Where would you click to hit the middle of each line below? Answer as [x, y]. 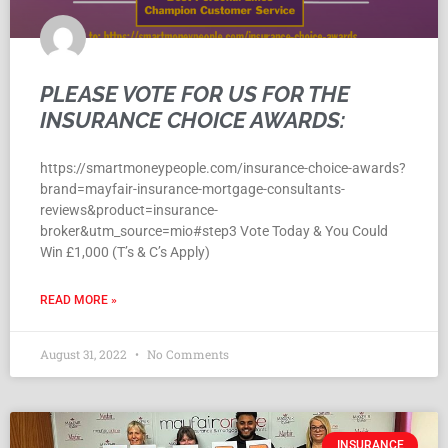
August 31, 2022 [85, 354]
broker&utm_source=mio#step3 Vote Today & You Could [214, 231]
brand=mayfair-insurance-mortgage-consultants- [192, 189]
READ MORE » [78, 300]
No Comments [186, 354]
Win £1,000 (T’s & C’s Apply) [125, 252]
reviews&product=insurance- [129, 210]
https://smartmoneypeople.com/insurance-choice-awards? [223, 168]
